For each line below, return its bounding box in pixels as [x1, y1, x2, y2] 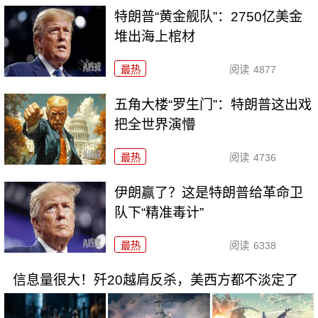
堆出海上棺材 [114, 28, 196, 44]
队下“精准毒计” [114, 204, 204, 220]
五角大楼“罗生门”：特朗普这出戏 [114, 97, 312, 112]
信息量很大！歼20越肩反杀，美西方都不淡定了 [12, 273, 298, 288]
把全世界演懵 [114, 116, 196, 132]
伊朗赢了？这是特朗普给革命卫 [114, 185, 304, 200]
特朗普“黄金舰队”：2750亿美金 [114, 9, 303, 24]
